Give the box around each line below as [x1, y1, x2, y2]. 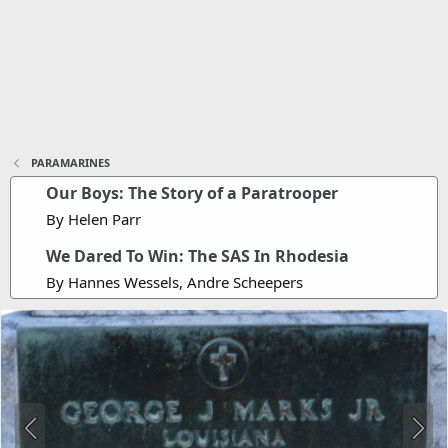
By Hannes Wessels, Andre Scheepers [46, 272, 303, 292]
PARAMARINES [30, 155, 110, 170]
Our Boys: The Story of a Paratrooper [46, 182, 338, 204]
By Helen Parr [46, 209, 141, 229]
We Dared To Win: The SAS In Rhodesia [46, 245, 349, 267]
